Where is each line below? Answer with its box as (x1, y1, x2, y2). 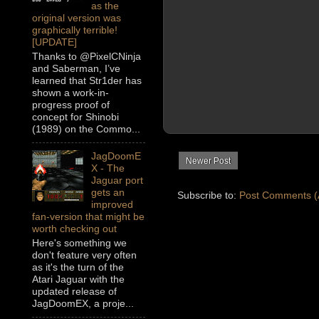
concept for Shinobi (32, 111, 119, 123)
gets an (90, 187, 125, 199)
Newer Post (186, 155, 231, 166)
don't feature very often (32, 249, 137, 261)
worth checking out (32, 223, 117, 235)
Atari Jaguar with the (32, 273, 125, 286)
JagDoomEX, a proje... (32, 298, 134, 310)
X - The (90, 162, 125, 174)
